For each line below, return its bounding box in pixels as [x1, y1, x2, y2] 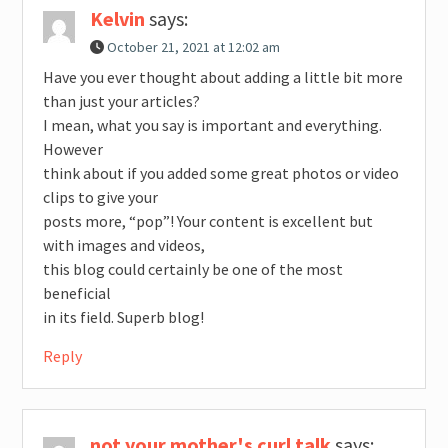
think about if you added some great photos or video [42, 163, 399, 184]
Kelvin [89, 6, 145, 32]
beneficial [42, 283, 111, 304]
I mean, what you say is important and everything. [42, 115, 382, 136]
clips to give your [42, 187, 158, 208]
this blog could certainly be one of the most [42, 259, 343, 280]
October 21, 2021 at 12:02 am [106, 38, 280, 57]
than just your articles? [42, 91, 200, 112]
